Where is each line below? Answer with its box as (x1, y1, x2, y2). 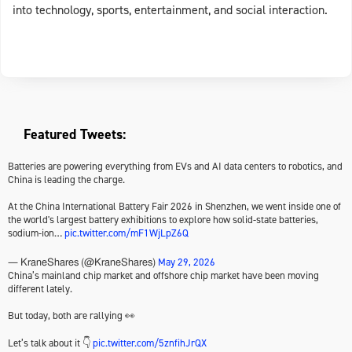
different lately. (8, 282, 72, 295)
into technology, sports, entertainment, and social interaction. (13, 2, 328, 18)
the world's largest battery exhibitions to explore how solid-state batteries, (8, 213, 318, 226)
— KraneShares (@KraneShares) (8, 258, 158, 268)
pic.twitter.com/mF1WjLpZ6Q (64, 226, 189, 240)
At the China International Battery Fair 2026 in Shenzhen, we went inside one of (8, 200, 341, 213)
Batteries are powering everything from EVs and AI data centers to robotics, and (8, 159, 343, 173)
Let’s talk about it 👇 (8, 336, 93, 350)
